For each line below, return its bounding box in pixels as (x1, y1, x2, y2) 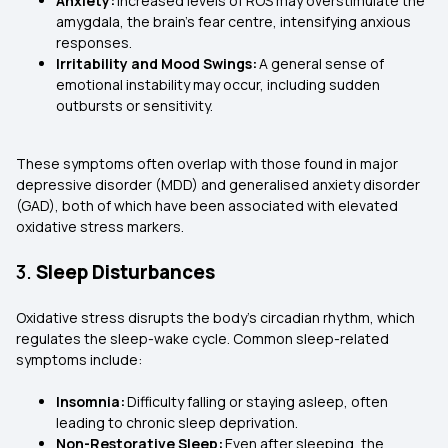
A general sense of (259, 54, 384, 73)
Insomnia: (56, 392, 127, 411)
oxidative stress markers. (16, 217, 187, 236)
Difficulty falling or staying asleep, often (127, 392, 388, 411)
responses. (56, 33, 135, 52)
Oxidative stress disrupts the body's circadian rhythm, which (16, 308, 415, 327)
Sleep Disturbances (36, 259, 215, 285)
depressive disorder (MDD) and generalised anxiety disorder (16, 175, 420, 194)
